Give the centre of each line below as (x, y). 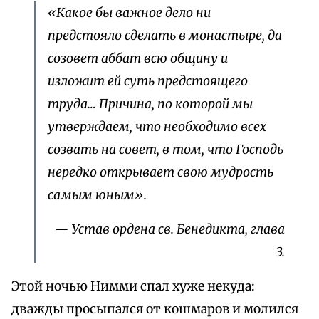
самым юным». (97, 195)
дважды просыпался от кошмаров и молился (155, 309)
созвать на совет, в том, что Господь (166, 150)
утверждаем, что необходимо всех (157, 127)
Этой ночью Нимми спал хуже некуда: (133, 287)
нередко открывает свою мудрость (161, 173)
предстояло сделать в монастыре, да (165, 36)
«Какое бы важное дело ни (129, 13)
